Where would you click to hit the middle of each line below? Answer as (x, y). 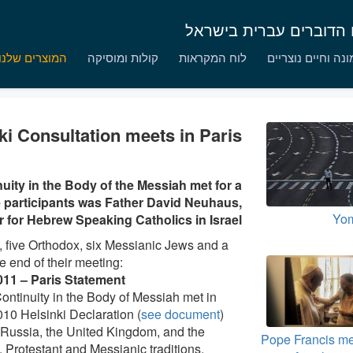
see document (180, 314)
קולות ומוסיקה (123, 57)
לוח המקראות (213, 57)
